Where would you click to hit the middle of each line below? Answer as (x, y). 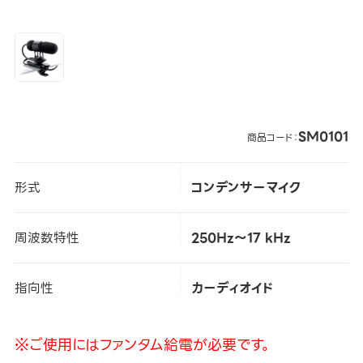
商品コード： (273, 137)
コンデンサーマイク (246, 187)
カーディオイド (232, 288)
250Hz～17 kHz (241, 237)
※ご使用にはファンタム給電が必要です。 (143, 344)
